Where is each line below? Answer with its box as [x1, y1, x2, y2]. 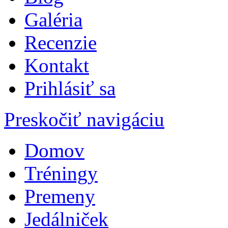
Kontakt [24, 54, 89, 77]
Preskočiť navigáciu [4, 108, 164, 131]
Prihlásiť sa [24, 77, 116, 100]
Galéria [24, 9, 82, 31]
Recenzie [24, 32, 97, 54]
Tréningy [24, 162, 98, 185]
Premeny [24, 185, 95, 208]
